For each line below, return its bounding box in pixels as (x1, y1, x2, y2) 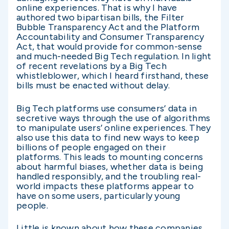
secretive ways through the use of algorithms (16, 112, 210, 124)
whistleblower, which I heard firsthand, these (16, 70, 209, 82)
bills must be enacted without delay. (16, 80, 170, 91)
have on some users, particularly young (16, 190, 180, 201)
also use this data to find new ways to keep (16, 131, 199, 143)
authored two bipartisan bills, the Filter (16, 12, 185, 24)
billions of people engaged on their (16, 141, 166, 153)
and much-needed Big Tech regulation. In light (16, 51, 212, 62)
